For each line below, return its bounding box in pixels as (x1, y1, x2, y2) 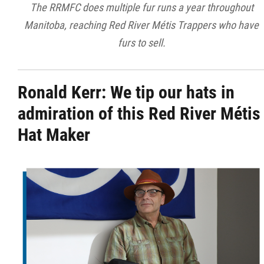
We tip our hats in (110, 81, 235, 103)
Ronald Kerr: (18, 81, 110, 103)
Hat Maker (18, 124, 90, 145)
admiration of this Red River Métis (18, 103, 260, 124)
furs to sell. (117, 36, 166, 49)
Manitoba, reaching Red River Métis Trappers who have (24, 18, 259, 31)
